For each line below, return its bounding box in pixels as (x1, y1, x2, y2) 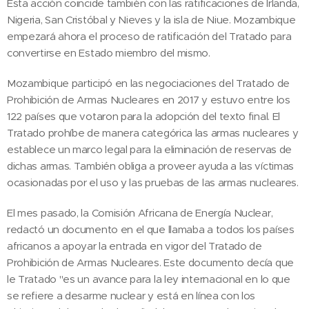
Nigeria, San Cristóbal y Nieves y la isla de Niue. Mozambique (7, 13, 296, 26)
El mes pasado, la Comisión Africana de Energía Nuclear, (7, 206, 273, 219)
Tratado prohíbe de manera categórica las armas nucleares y (7, 126, 299, 139)
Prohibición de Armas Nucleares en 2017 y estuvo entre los (7, 93, 290, 106)
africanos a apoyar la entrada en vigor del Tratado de (7, 239, 262, 252)
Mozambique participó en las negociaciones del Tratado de (7, 77, 290, 90)
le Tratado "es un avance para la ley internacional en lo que (7, 272, 290, 286)
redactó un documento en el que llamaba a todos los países (7, 223, 295, 236)
